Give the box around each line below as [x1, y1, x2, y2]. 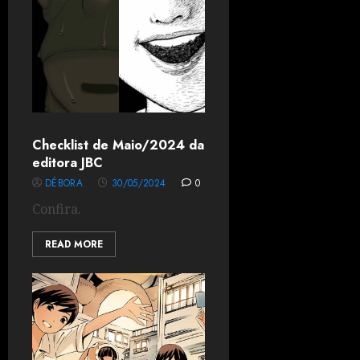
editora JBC [32, 153, 103, 172]
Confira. [32, 200, 81, 218]
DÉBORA [45, 176, 84, 190]
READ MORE [45, 237, 103, 252]
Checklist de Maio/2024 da [32, 136, 204, 154]
